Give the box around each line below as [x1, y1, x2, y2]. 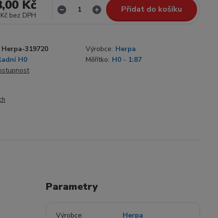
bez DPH [9, 11, 36, 20]
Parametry [45, 180, 98, 193]
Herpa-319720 [1, 44, 48, 54]
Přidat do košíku [121, 4, 182, 15]
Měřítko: [86, 55, 109, 64]
